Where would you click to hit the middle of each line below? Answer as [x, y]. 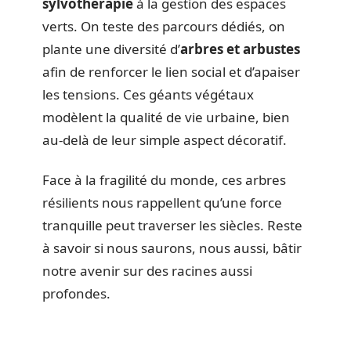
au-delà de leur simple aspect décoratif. [165, 139]
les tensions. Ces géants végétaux [148, 94]
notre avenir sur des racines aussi [147, 271]
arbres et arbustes [240, 49]
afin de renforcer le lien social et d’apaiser [171, 71]
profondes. [76, 294]
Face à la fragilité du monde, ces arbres [164, 180]
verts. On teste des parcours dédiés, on [164, 26]
